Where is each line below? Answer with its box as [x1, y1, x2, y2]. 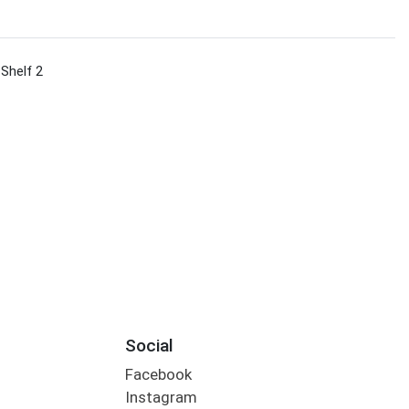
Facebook [124, 365, 192, 384]
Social [124, 334, 173, 356]
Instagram [124, 388, 197, 407]
